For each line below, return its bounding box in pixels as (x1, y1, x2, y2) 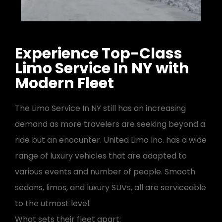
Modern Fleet (15, 73, 114, 94)
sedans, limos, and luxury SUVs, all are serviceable (15, 182, 206, 194)
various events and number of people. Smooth (15, 166, 195, 178)
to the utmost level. (15, 198, 91, 210)
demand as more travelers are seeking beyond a (15, 118, 205, 130)
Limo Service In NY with (15, 58, 189, 79)
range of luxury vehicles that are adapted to (15, 150, 187, 162)
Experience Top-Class (15, 43, 182, 64)
